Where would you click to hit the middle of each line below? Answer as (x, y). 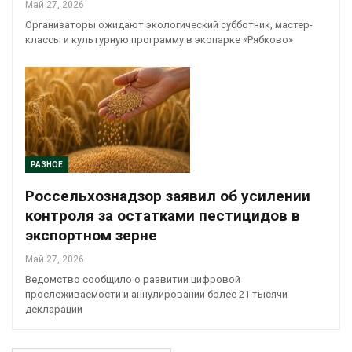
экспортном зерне (91, 235)
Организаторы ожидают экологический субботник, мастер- (169, 25)
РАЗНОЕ (47, 164)
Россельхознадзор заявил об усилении (168, 196)
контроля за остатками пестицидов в (163, 215)
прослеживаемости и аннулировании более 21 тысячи (156, 294)
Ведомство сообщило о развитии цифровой (133, 279)
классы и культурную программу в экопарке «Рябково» (159, 40)
